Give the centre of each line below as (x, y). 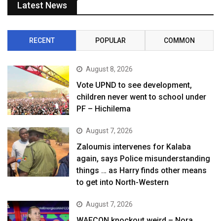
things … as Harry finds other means (142, 170)
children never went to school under (142, 97)
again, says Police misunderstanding (144, 158)
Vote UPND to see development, (134, 85)
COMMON (179, 40)
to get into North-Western (123, 182)
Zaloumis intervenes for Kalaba (134, 147)
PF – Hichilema (104, 109)
